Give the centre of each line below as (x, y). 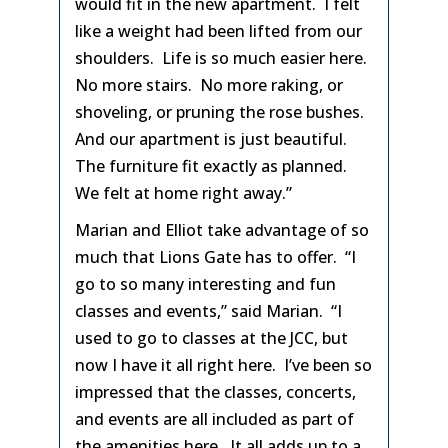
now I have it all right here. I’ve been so (223, 365)
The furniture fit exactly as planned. (213, 166)
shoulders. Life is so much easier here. (223, 58)
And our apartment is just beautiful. (213, 139)
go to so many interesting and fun (205, 284)
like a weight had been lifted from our (218, 31)
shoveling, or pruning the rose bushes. (221, 112)
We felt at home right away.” (183, 193)
